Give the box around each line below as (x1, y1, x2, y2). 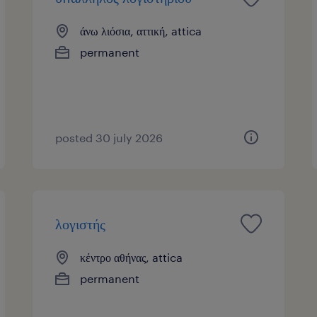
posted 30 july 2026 (55, 130, 163, 144)
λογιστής (55, 214, 106, 232)
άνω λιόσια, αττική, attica (80, 23, 202, 38)
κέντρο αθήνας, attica (80, 250, 183, 264)
